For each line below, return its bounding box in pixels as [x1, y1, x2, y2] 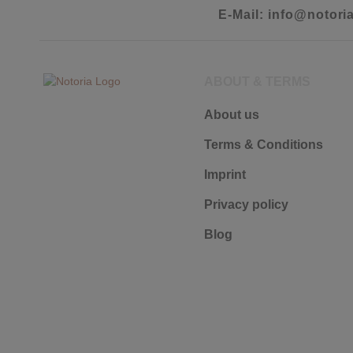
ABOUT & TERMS [204, 75, 310, 88]
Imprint [204, 168, 246, 181]
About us [204, 108, 259, 121]
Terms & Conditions [204, 138, 323, 151]
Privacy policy [204, 198, 288, 211]
